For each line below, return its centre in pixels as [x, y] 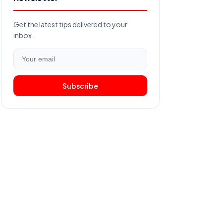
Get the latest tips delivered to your [70, 24]
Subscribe [80, 86]
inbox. [24, 35]
